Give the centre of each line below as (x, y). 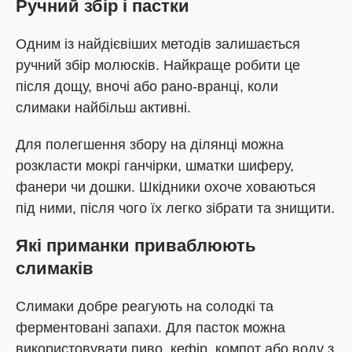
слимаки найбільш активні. (103, 108)
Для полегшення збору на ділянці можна (150, 145)
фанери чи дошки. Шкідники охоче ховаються (166, 187)
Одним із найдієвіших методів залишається (158, 44)
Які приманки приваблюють (136, 246)
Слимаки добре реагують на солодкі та (145, 306)
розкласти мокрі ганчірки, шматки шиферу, (155, 166)
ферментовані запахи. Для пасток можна (150, 328)
